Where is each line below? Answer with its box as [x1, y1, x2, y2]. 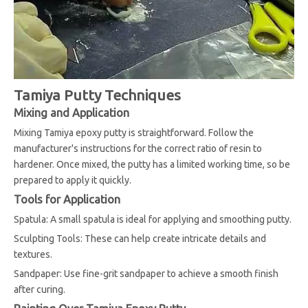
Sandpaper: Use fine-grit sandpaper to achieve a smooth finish [14, 268, 278, 279]
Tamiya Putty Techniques [14, 87, 181, 103]
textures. [14, 249, 52, 260]
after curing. [14, 284, 65, 295]
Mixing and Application [14, 107, 129, 119]
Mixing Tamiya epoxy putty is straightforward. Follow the [14, 127, 254, 138]
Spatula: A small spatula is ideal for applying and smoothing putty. [14, 214, 291, 225]
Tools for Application [14, 193, 120, 206]
